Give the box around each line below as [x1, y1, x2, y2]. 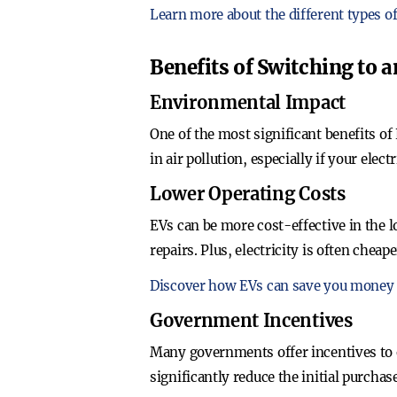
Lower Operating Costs [150, 183, 346, 205]
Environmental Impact [150, 91, 346, 113]
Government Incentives [150, 309, 353, 331]
